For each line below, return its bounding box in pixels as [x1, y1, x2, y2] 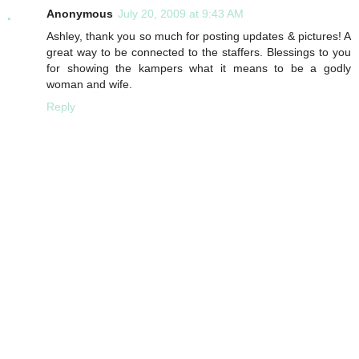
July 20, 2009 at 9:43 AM [118, 7, 244, 21]
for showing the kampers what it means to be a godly [46, 62, 351, 75]
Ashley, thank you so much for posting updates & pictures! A [46, 30, 351, 43]
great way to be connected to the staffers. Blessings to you [46, 46, 351, 59]
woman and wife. [46, 78, 132, 91]
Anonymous [46, 7, 113, 21]
